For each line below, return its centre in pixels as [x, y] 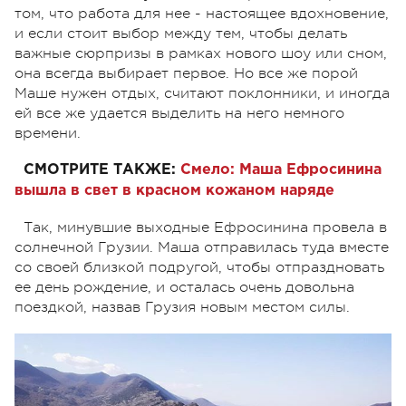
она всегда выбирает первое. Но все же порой [186, 73]
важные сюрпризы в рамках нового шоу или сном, [201, 53]
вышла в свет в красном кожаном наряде [174, 190]
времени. [50, 133]
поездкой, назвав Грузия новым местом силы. [184, 307]
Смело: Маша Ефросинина [281, 169]
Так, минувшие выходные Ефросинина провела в [205, 227]
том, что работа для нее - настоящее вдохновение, [202, 13]
